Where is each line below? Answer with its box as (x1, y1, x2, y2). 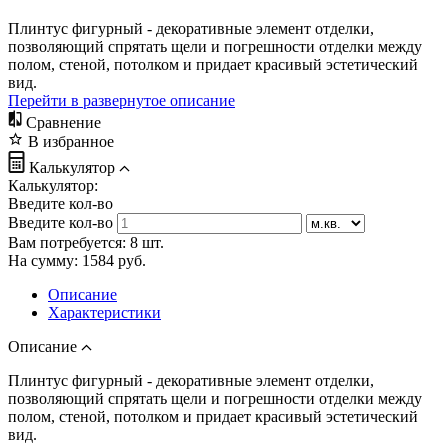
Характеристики (48, 303, 161, 321)
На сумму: (8, 251, 82, 269)
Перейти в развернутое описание (8, 91, 235, 109)
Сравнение (26, 113, 101, 131)
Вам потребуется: (8, 233, 130, 251)
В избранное (28, 132, 114, 150)
